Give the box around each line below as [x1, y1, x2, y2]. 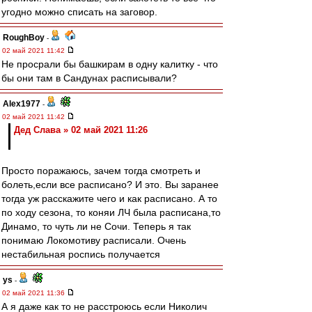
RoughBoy [3, 33, 45, 42]
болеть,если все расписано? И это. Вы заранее [1, 179, 219, 190]
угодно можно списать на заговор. [1, 6, 157, 17]
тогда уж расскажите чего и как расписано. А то [1, 193, 217, 204]
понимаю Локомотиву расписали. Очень [1, 235, 186, 246]
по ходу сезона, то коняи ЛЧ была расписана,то [1, 207, 221, 218]
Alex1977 [3, 99, 40, 109]
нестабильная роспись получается [1, 249, 160, 260]
